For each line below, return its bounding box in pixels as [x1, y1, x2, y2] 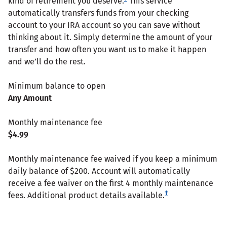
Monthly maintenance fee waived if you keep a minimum [8, 154, 217, 164]
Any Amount [8, 93, 52, 103]
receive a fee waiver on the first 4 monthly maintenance [8, 178, 213, 188]
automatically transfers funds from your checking [8, 8, 188, 18]
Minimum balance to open [8, 81, 107, 91]
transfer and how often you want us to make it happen [8, 44, 206, 54]
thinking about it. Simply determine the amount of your [8, 32, 212, 42]
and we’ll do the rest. [8, 56, 86, 66]
